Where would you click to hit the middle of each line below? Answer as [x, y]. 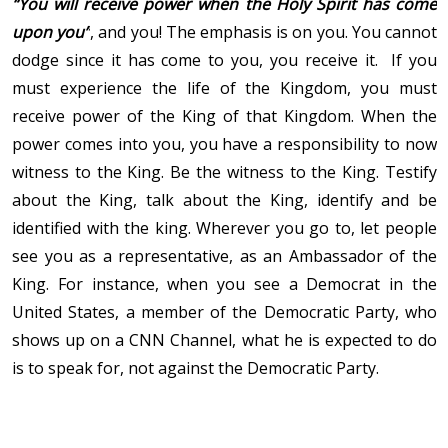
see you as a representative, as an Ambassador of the [224, 256]
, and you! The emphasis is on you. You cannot [264, 32]
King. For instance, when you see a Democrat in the [224, 284]
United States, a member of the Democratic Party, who [224, 312]
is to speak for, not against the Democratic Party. [195, 368]
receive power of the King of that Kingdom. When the [224, 116]
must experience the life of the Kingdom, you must [224, 88]
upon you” [51, 32]
